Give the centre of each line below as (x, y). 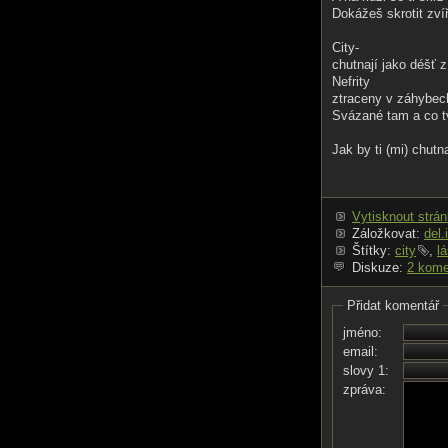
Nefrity (351, 81)
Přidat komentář (393, 305)
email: (360, 351)
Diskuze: (379, 267)
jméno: (362, 332)
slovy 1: (366, 370)
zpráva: (364, 389)
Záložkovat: (388, 233)
